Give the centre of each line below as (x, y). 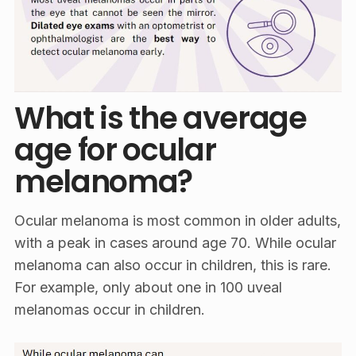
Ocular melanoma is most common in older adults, (177, 221)
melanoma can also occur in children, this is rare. (172, 265)
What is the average (160, 118)
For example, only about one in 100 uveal (148, 288)
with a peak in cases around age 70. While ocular (175, 243)
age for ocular (115, 150)
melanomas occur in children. (109, 310)
